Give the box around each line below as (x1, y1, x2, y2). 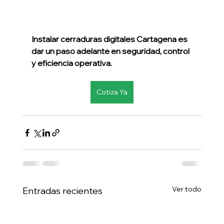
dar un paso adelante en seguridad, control (31, 46, 191, 56)
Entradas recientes (22, 185, 102, 197)
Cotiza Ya (96, 87, 127, 97)
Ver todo (172, 184, 202, 194)
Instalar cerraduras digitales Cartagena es (31, 34, 189, 44)
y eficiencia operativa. (31, 58, 112, 68)
